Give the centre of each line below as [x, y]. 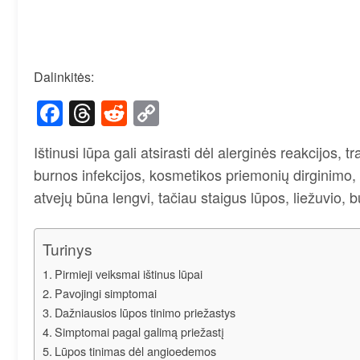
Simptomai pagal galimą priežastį [139, 332]
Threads [143, 113]
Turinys [67, 249]
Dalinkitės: [64, 77]
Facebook [119, 113]
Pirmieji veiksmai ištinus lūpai [128, 274]
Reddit [164, 113]
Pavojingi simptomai [105, 293]
